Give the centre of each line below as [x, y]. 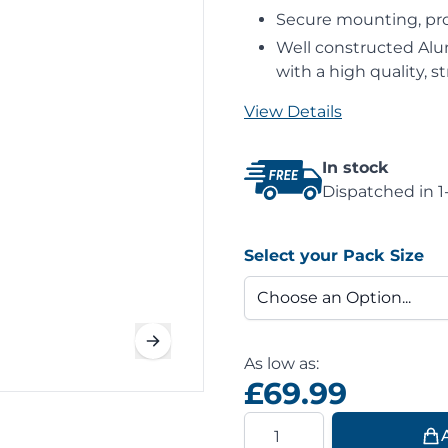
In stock [356, 167]
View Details [293, 111]
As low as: [281, 363]
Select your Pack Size [334, 255]
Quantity [278, 422]
